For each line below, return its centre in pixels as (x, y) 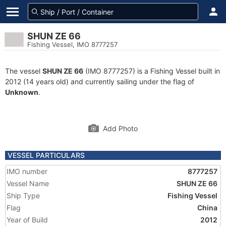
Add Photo (120, 128)
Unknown (22, 92)
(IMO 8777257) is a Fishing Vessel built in (152, 71)
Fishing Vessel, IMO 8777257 (72, 44)
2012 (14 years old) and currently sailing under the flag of (100, 81)
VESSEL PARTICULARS (46, 155)
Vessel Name (28, 183)
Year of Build (27, 220)
